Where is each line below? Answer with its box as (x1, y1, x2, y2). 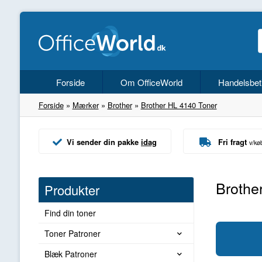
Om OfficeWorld (120, 76, 182, 88)
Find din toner (44, 207, 96, 219)
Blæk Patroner (44, 248, 97, 260)
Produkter (44, 181, 99, 199)
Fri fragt (218, 136, 247, 148)
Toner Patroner (44, 227, 101, 240)
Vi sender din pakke (67, 136, 142, 148)
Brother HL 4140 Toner (140, 99, 217, 111)
